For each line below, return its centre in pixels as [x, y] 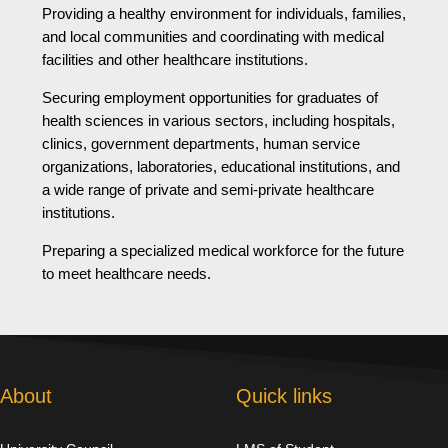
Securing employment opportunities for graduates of [210, 98]
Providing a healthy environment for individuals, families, [224, 14]
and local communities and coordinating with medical [213, 37]
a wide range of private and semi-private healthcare [208, 190]
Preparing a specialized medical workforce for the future [223, 251]
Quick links [284, 396]
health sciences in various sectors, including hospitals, [218, 121]
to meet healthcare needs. [126, 274]
